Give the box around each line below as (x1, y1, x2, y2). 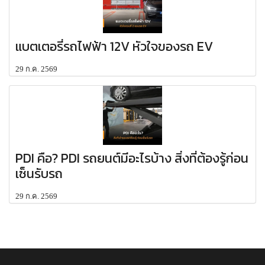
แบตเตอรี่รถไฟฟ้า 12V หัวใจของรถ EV (15, 37, 213, 57)
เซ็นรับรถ (15, 164, 63, 184)
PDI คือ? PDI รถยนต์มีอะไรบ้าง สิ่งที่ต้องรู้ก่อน (15, 148, 248, 169)
